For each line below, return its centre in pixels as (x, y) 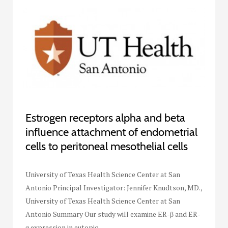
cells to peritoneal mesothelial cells (107, 146)
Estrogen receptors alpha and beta (105, 118)
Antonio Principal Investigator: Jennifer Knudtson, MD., (114, 187)
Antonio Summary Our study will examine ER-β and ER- (113, 214)
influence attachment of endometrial (111, 132)
